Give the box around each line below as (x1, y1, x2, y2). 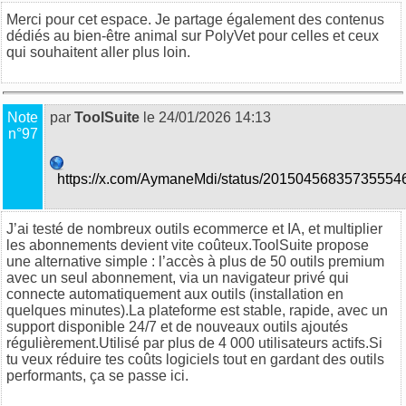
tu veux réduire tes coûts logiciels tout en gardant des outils (6, 351, 384, 367)
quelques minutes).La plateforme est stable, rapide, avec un (6, 302, 388, 318)
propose (313, 237, 369, 253)
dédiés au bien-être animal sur (6, 27, 205, 43)
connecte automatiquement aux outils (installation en (6, 285, 343, 302)
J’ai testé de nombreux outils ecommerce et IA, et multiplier (6, 220, 382, 237)
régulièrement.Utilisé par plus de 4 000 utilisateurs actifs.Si (6, 334, 382, 351)
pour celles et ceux (255, 27, 379, 43)
